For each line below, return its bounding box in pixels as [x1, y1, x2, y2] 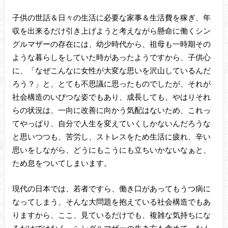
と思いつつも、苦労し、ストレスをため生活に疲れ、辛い [12, 131, 211, 141]
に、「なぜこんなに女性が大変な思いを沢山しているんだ [12, 65, 211, 75]
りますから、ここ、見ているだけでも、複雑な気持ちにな [12, 210, 211, 220]
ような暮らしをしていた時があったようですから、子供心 [12, 52, 211, 62]
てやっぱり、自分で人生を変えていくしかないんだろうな [12, 118, 211, 128]
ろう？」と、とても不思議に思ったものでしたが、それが [12, 78, 211, 88]
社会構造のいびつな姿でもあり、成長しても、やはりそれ [12, 92, 211, 101]
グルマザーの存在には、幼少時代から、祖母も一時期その [12, 39, 211, 48]
